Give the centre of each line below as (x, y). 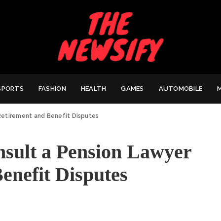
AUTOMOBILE (181, 88)
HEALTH (93, 88)
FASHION (52, 88)
